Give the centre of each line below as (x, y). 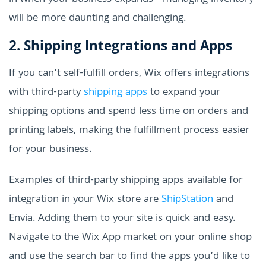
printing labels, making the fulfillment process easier (129, 131)
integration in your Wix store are (85, 199)
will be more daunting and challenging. (97, 18)
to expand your (184, 93)
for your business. (50, 150)
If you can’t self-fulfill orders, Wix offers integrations (129, 74)
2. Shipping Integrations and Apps (121, 47)
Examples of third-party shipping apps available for (126, 180)
